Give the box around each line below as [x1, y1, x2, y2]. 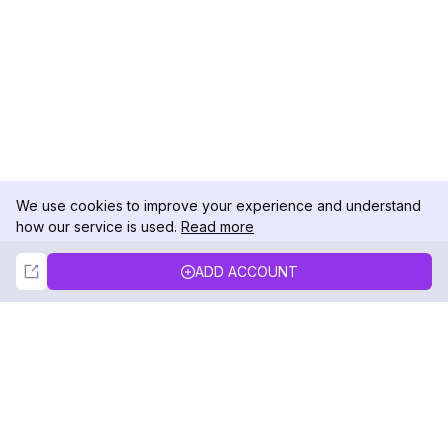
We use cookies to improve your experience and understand [16, 197, 421, 214]
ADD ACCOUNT [195, 263, 298, 280]
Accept [309, 257, 356, 274]
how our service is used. [16, 218, 177, 235]
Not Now [87, 257, 144, 274]
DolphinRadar [60, 403, 189, 427]
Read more [181, 218, 254, 235]
